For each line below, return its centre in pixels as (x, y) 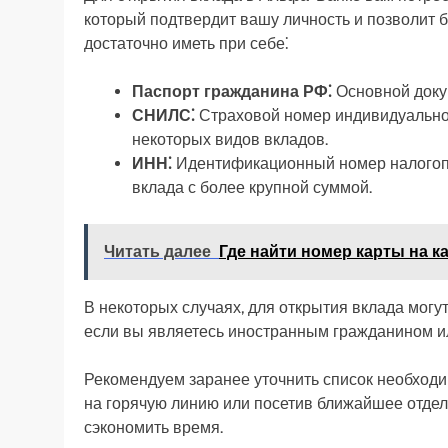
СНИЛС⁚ (163, 116)
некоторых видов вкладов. (230, 140)
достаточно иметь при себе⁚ (186, 44)
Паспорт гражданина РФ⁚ (232, 92)
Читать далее (157, 252)
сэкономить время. (153, 428)
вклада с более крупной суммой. (252, 188)
